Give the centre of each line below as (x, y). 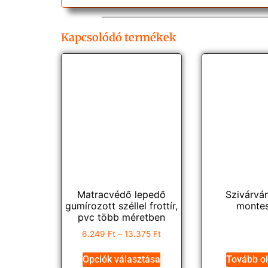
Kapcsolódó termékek (119, 38)
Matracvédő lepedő (121, 194)
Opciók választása (121, 259)
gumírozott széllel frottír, (121, 205)
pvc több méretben (121, 217)
